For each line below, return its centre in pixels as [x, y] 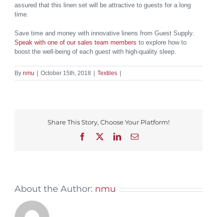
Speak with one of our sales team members [76, 43]
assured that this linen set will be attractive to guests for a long [103, 5]
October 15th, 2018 [66, 73]
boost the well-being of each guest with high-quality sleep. [95, 52]
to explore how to [162, 43]
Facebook [101, 136]
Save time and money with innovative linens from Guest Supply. [104, 33]
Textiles [107, 73]
